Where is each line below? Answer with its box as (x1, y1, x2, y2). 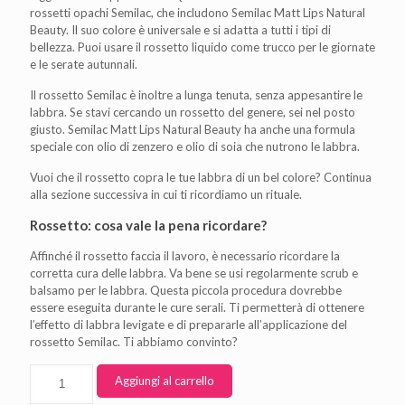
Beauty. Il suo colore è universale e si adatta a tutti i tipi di (30, 22, 331, 37)
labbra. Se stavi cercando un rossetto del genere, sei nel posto (30, 104, 355, 119)
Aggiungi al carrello (115, 372, 214, 388)
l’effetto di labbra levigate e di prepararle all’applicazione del (30, 316, 347, 332)
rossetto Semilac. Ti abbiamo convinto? (30, 334, 238, 349)
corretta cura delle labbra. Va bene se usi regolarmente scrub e (30, 265, 358, 280)
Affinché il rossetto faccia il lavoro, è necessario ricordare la (30, 248, 340, 263)
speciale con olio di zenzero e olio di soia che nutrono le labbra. (30, 138, 360, 154)
